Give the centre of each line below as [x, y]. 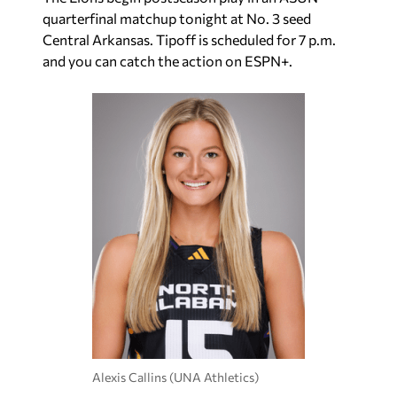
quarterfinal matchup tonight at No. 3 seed [177, 18]
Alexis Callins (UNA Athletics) [175, 378]
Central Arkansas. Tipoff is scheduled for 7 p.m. [189, 39]
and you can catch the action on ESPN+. [167, 60]
